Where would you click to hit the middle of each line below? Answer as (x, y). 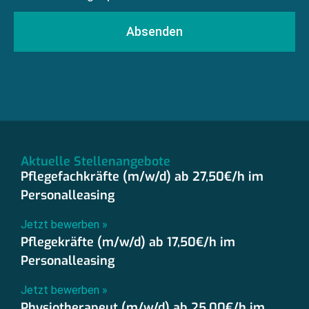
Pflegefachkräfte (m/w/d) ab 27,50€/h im (142, 177)
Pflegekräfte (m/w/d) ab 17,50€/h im (128, 242)
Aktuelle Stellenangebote (96, 162)
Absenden (154, 32)
